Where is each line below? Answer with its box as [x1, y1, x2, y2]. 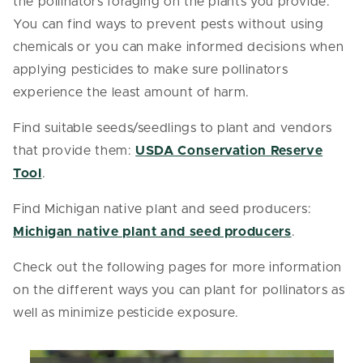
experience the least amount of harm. [13, 85, 250, 99]
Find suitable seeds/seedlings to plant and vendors [13, 121, 333, 135]
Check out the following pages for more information [13, 260, 343, 274]
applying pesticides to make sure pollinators [13, 62, 288, 76]
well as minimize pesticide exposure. [13, 305, 240, 319]
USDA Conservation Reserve [135, 143, 323, 157]
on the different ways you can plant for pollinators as [13, 283, 345, 297]
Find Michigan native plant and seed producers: [13, 202, 312, 216]
